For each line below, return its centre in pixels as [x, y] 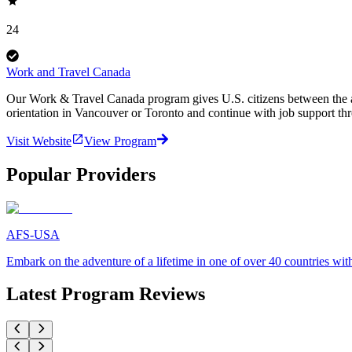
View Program [120, 141]
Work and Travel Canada [68, 71]
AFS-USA [33, 234]
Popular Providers [81, 174]
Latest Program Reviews [106, 294]
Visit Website [39, 141]
